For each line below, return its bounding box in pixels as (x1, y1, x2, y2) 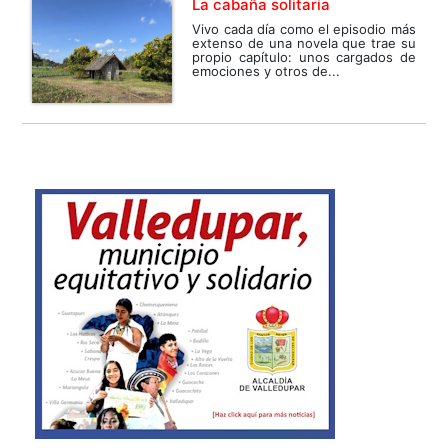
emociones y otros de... (192, 63, 341, 80)
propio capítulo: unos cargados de (192, 49, 416, 66)
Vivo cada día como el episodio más (192, 21, 416, 38)
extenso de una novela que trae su (192, 35, 416, 52)
